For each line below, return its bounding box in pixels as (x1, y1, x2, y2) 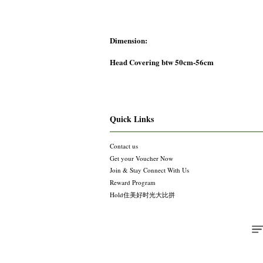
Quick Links (110, 112, 154, 125)
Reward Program (110, 178, 156, 187)
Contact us (110, 141, 138, 150)
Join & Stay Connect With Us (110, 166, 189, 175)
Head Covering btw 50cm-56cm (110, 56, 214, 68)
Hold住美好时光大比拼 (110, 190, 175, 199)
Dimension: (110, 34, 150, 46)
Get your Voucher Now (110, 153, 173, 163)
